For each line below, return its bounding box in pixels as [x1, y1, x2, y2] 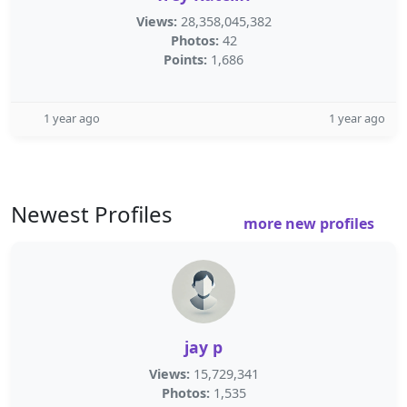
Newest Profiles [11, 199, 173, 229]
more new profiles [243, 213, 378, 233]
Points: [164, 51, 207, 68]
